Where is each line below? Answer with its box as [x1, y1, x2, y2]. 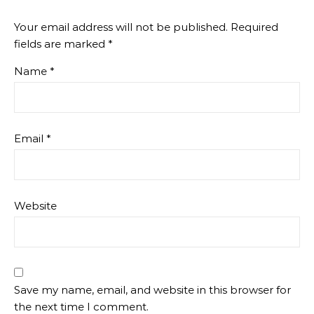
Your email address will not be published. [14, 20, 228, 34]
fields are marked [14, 37, 108, 51]
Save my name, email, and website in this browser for [14, 283, 291, 297]
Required [231, 20, 278, 34]
